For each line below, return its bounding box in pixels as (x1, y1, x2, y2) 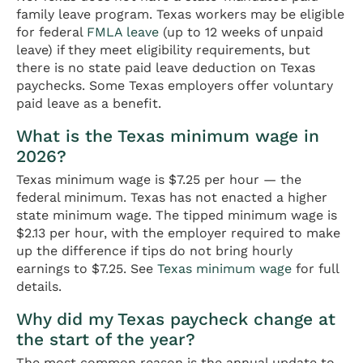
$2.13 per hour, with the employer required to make (16, 225, 340, 241)
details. (16, 279, 62, 295)
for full (292, 261, 339, 277)
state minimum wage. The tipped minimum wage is (16, 207, 337, 224)
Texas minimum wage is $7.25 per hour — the (16, 172, 301, 188)
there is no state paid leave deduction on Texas (16, 59, 315, 75)
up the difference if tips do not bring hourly (16, 243, 293, 259)
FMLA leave (87, 23, 159, 40)
